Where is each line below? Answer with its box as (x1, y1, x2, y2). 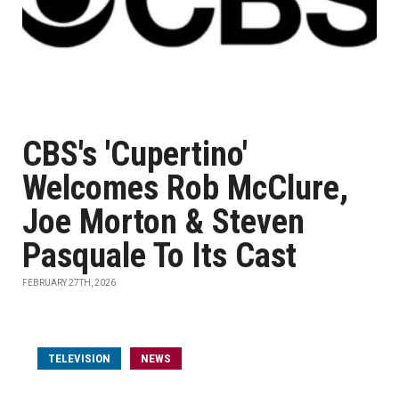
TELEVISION (48, 352, 110, 365)
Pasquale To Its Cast (22, 236, 297, 275)
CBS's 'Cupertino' (22, 134, 248, 174)
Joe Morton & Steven (22, 202, 305, 241)
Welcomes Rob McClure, (22, 168, 348, 208)
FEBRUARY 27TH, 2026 (22, 278, 116, 288)
